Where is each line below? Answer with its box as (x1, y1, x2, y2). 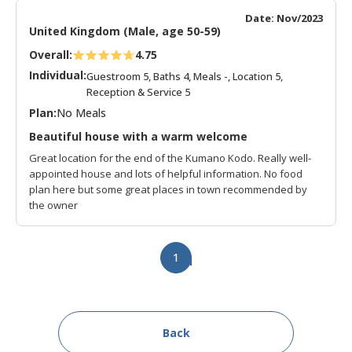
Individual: (29, 68, 86, 82)
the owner (29, 198, 78, 212)
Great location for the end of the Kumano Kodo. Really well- (29, 151, 311, 165)
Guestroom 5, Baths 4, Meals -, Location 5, (86, 69, 283, 83)
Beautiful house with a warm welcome (29, 129, 247, 144)
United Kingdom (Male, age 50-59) (29, 24, 221, 38)
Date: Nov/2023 (245, 11, 323, 25)
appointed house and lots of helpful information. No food (29, 167, 302, 181)
